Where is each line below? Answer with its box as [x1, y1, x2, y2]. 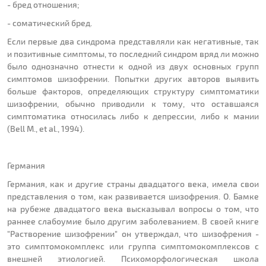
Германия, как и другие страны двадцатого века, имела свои [7, 179, 259, 189]
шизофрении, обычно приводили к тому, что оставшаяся [7, 99, 259, 109]
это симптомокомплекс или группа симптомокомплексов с [7, 241, 259, 252]
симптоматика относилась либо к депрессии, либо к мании [7, 111, 259, 122]
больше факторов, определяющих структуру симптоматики [7, 86, 259, 97]
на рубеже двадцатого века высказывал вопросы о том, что [7, 204, 259, 214]
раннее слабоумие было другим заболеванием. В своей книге [7, 216, 259, 227]
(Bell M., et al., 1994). [7, 123, 84, 134]
